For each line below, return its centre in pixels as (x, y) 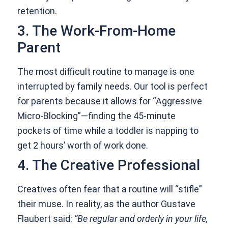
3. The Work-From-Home (97, 31)
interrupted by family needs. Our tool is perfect (113, 87)
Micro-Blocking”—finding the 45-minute (97, 116)
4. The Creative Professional (109, 165)
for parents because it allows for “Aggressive (110, 101)
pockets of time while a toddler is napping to (108, 131)
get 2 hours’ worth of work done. (83, 146)
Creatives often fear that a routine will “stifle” (110, 189)
